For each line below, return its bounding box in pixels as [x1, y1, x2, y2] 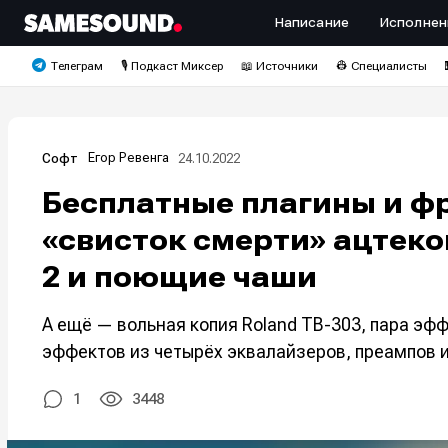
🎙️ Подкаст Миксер [120, 59, 223, 73]
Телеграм [50, 59, 103, 73]
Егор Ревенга [88, 150, 169, 166]
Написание [274, 16, 349, 30]
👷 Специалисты [335, 59, 427, 73]
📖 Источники [240, 59, 318, 73]
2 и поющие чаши [42, 260, 317, 294]
